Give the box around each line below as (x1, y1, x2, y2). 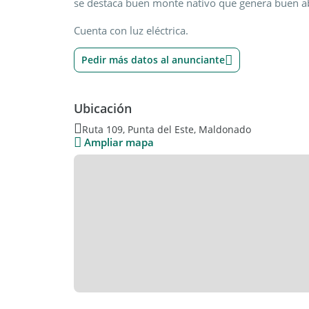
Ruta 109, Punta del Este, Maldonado (82, 122, 251, 136)
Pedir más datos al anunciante (81, 53, 225, 66)
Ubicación (74, 100, 132, 117)
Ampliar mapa (84, 135, 154, 149)
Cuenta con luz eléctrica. (74, 23, 188, 37)
